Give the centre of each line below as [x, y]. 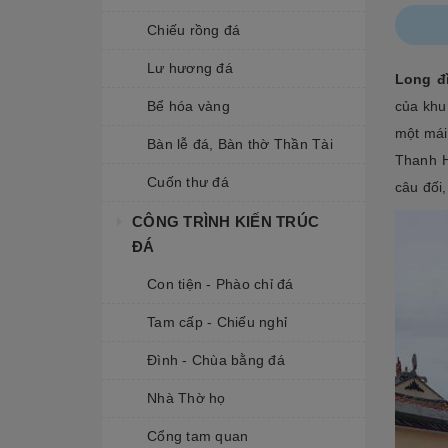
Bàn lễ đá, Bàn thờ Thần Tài [240, 144]
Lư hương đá [190, 68]
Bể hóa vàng [188, 106]
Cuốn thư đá [188, 182]
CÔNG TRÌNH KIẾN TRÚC [225, 221]
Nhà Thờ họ [186, 398]
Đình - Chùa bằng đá [216, 360]
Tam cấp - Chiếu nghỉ [217, 322]
